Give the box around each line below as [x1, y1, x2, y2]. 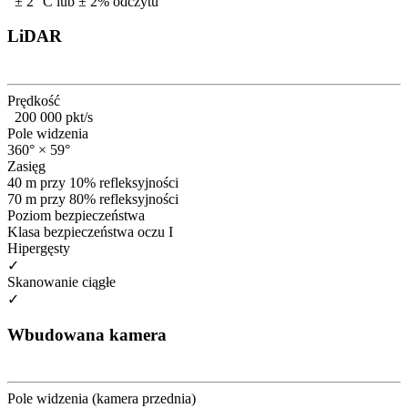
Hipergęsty [7, 240, 70, 256]
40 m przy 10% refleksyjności [7, 175, 178, 190]
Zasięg [7, 158, 46, 174]
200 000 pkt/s [7, 109, 93, 125]
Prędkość [7, 93, 60, 108]
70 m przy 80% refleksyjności [7, 191, 178, 207]
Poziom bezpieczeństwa [7, 208, 145, 223]
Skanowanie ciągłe [7, 274, 116, 290]
